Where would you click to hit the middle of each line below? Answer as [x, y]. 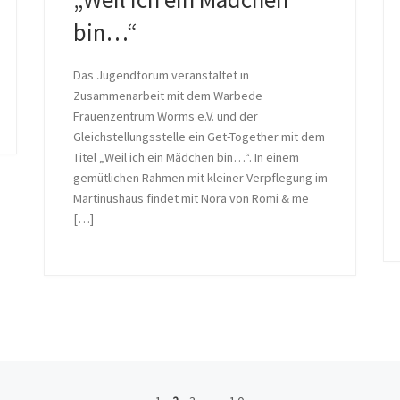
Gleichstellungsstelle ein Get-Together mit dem [199, 137]
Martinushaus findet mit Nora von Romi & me [191, 199]
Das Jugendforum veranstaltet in [161, 75]
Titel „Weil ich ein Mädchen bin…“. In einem [186, 158]
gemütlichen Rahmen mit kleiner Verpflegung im [200, 178]
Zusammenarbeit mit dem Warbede [167, 96]
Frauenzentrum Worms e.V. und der [165, 117]
